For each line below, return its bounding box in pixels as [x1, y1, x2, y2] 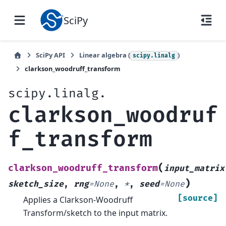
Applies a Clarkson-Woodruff [23, 194, 133, 205]
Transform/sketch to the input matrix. [23, 207, 167, 218]
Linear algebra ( [79, 50, 130, 60]
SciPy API [36, 50, 65, 60]
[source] [178, 193, 218, 203]
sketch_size [8, 179, 64, 189]
